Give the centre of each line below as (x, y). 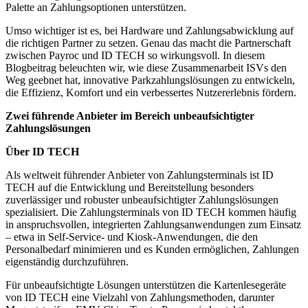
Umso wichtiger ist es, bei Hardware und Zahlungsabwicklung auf (150, 30)
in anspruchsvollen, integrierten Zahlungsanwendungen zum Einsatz (153, 224)
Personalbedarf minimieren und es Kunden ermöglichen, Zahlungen (152, 249)
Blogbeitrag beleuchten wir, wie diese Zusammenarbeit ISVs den (146, 67)
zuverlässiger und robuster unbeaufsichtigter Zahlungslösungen (142, 199)
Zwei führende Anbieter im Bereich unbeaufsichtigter (130, 115)
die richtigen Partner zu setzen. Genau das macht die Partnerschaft (148, 43)
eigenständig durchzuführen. (67, 261)
